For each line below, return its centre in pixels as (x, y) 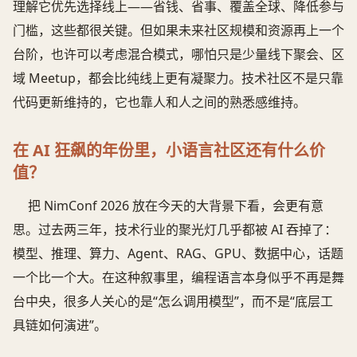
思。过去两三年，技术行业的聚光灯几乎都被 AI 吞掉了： (175, 229)
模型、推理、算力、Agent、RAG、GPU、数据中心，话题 (178, 253)
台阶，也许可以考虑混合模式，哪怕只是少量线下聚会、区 (178, 54)
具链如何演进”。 (60, 325)
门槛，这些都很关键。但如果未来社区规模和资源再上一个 (178, 30)
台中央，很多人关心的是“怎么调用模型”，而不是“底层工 (173, 301)
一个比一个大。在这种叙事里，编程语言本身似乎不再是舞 (178, 277)
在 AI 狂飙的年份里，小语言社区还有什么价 (169, 150)
